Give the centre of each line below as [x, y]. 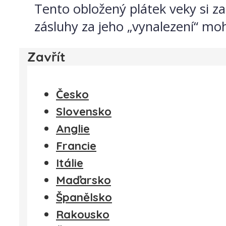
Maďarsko [83, 180]
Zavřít [46, 57]
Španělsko [84, 197]
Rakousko [83, 214]
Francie [76, 146]
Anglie [73, 128]
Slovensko [84, 111]
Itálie [70, 163]
